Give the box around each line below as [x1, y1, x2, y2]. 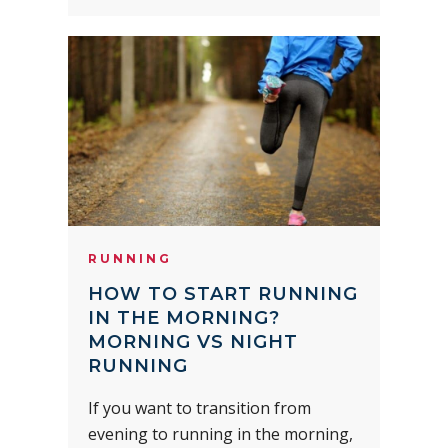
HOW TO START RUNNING [88, 283, 358, 306]
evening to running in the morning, [88, 423, 353, 446]
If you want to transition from [88, 397, 311, 420]
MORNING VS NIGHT [88, 331, 298, 354]
